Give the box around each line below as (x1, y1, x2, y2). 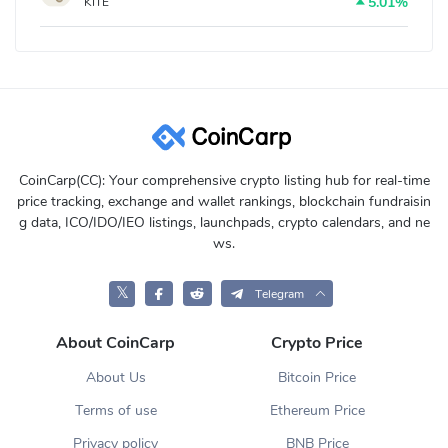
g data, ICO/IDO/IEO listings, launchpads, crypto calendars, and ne (18, 213, 430, 233)
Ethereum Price (269, 401, 365, 421)
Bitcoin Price (278, 368, 357, 388)
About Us (85, 368, 146, 388)
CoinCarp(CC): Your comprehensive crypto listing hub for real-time (18, 171, 430, 191)
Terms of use (74, 401, 157, 421)
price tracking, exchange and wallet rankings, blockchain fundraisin (17, 192, 431, 212)
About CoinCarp (56, 332, 176, 355)
